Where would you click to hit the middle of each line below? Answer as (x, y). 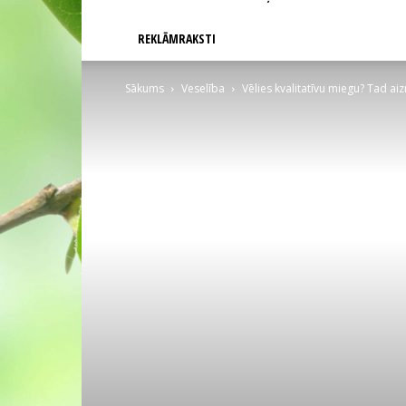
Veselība (203, 88)
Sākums (145, 88)
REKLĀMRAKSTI (177, 39)
